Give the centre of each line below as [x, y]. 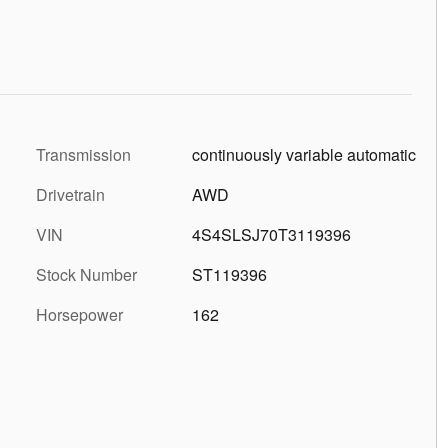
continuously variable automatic [304, 154]
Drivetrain [70, 194]
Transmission [83, 154]
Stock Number [86, 274]
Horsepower [79, 314]
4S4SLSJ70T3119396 [271, 234]
